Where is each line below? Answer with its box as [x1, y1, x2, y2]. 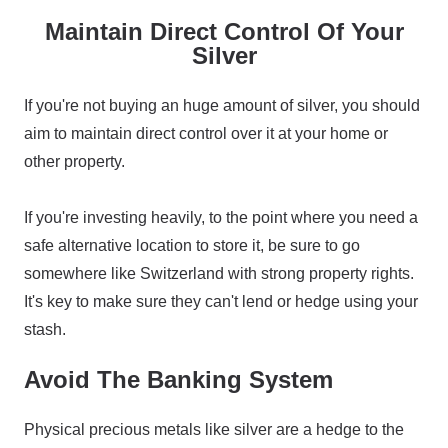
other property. [24, 153, 125, 170]
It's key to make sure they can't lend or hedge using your [24, 293, 418, 310]
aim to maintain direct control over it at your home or [24, 125, 388, 142]
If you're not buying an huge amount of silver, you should [24, 97, 420, 114]
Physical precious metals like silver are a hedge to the [24, 421, 404, 438]
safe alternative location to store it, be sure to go [24, 237, 360, 254]
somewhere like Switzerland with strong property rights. [24, 265, 414, 282]
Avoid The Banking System [24, 366, 333, 393]
